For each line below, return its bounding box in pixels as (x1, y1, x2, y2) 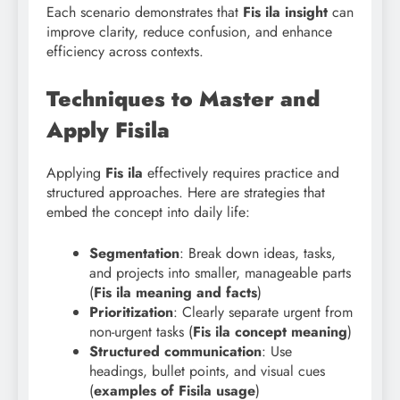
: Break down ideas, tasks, (179, 243, 336, 264)
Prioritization (89, 302, 173, 323)
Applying (46, 162, 105, 184)
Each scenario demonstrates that (46, 2, 243, 23)
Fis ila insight (243, 2, 328, 23)
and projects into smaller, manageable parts (89, 262, 351, 284)
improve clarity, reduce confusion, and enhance (46, 21, 332, 43)
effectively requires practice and (143, 162, 339, 184)
